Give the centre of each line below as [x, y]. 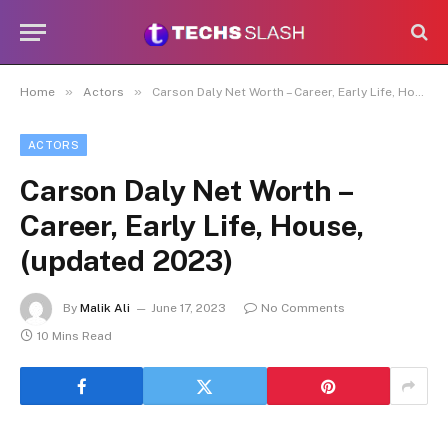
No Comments [303, 308]
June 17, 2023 [188, 308]
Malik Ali [105, 308]
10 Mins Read [74, 336]
